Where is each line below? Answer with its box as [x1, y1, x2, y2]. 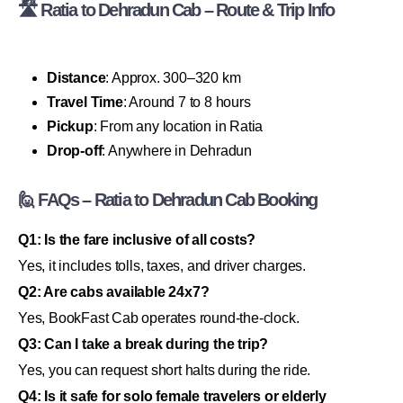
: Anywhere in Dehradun [102, 142, 253, 158]
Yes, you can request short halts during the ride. [18, 362, 311, 378]
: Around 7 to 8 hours [122, 94, 251, 110]
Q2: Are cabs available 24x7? [18, 283, 210, 300]
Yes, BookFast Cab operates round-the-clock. [18, 309, 300, 326]
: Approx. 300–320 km [105, 69, 241, 85]
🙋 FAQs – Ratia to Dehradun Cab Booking [18, 189, 318, 210]
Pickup [47, 118, 94, 134]
